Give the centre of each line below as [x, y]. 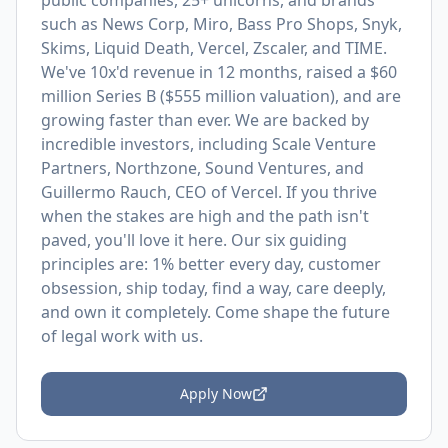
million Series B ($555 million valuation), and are [221, 96]
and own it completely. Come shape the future [215, 312]
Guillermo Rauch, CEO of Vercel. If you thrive [209, 192]
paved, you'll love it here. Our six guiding [194, 240]
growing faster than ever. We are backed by [205, 120]
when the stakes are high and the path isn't [205, 216]
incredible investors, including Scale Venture [208, 144]
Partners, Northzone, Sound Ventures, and [202, 168]
